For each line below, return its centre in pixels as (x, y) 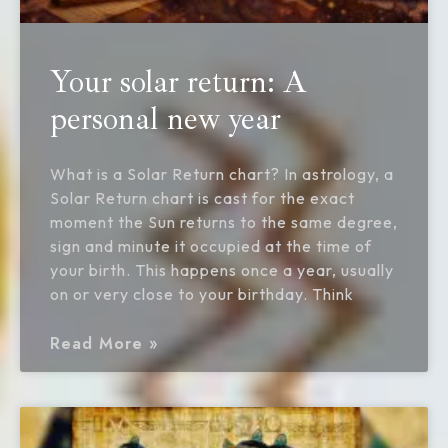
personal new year (165, 118)
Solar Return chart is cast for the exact (202, 197)
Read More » (104, 343)
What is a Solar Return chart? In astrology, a (222, 173)
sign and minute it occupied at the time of (211, 245)
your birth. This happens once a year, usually (222, 269)
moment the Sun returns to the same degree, (224, 221)
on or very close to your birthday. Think (202, 293)
